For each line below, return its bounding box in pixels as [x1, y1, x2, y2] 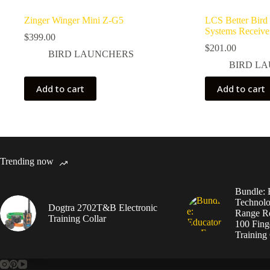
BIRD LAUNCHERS [48, 49, 134, 60]
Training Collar [48, 213, 106, 224]
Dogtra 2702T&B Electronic [48, 202, 157, 213]
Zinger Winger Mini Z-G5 [24, 15, 124, 26]
